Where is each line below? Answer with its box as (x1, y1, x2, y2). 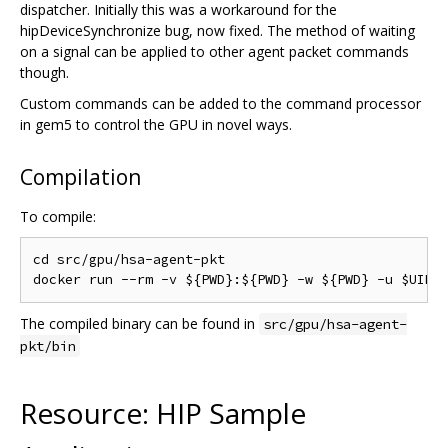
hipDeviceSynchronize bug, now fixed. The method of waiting (20, 21, 415, 41)
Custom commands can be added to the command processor (20, 94, 421, 114)
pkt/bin (20, 337, 76, 356)
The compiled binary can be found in (20, 314, 259, 334)
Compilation (20, 163, 141, 192)
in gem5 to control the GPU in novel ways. (20, 115, 292, 135)
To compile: (20, 207, 96, 227)
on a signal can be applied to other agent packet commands (20, 42, 409, 62)
